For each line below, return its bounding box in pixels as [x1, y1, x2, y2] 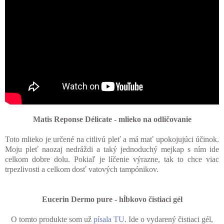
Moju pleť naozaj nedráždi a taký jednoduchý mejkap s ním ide [5, 145, 219, 154]
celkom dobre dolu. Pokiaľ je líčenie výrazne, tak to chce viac [5, 155, 219, 164]
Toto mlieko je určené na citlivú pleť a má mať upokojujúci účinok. [5, 135, 219, 144]
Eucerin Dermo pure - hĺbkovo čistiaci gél [41, 195, 182, 204]
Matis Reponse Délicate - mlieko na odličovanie [32, 115, 191, 124]
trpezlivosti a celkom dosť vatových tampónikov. [5, 165, 158, 174]
